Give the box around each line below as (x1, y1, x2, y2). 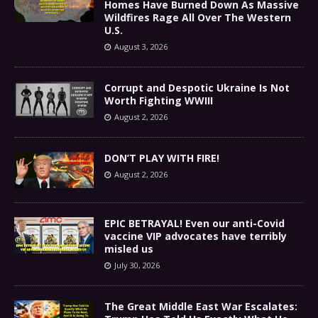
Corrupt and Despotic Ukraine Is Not (104, 81, 290, 95)
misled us (104, 242, 153, 256)
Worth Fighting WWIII (104, 94, 213, 108)
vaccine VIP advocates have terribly (104, 229, 287, 243)
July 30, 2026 (114, 260, 160, 271)
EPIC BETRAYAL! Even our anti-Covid (104, 216, 285, 231)
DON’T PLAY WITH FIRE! (104, 151, 219, 165)
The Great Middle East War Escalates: (104, 300, 297, 314)
